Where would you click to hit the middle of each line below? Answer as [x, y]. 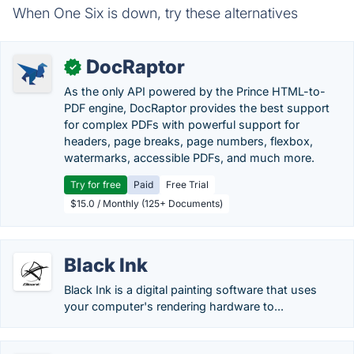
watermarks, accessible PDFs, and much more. [189, 158]
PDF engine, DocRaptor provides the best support [197, 108]
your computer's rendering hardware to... [174, 306]
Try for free [96, 185]
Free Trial [187, 185]
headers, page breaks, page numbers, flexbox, [188, 141]
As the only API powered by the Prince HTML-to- [195, 91]
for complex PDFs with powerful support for [182, 124]
